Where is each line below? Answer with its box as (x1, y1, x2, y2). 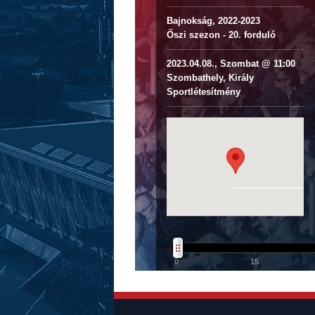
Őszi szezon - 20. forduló (167, 30, 276, 40)
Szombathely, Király (167, 72, 254, 83)
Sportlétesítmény (167, 86, 240, 97)
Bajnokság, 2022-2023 (167, 15, 260, 26)
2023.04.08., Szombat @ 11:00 (167, 58, 295, 69)
